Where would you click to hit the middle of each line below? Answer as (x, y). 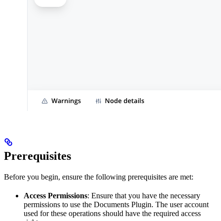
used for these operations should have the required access (112, 213)
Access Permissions (55, 195)
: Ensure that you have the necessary (144, 195)
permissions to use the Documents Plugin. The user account (116, 204)
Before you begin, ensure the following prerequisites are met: (99, 177)
